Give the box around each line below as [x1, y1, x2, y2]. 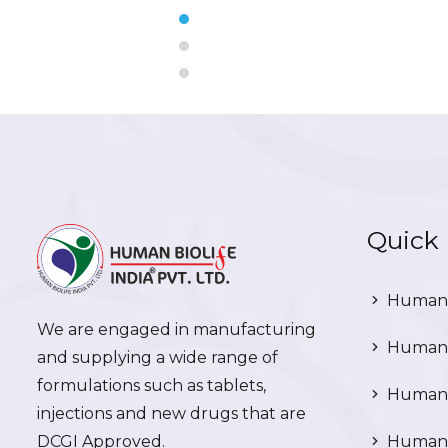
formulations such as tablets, [37, 376, 266, 395]
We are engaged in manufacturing [37, 320, 316, 339]
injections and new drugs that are [37, 404, 306, 423]
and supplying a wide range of [37, 348, 278, 367]
